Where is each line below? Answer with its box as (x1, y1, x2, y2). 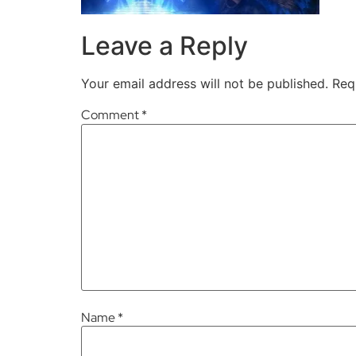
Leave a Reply (81, 30, 248, 62)
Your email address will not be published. (81, 75, 328, 92)
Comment (81, 106, 141, 124)
